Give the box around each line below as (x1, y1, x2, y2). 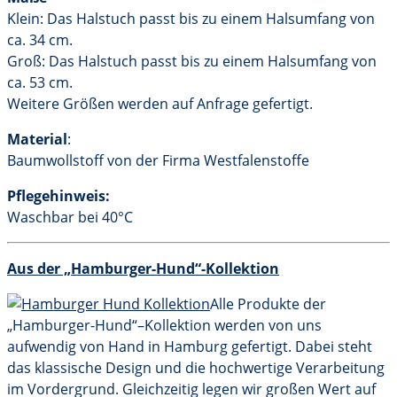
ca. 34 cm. (7, 30, 73, 50)
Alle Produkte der (210, 294, 326, 314)
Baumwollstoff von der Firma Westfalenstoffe (7, 151, 309, 170)
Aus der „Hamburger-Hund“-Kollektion (7, 259, 279, 278)
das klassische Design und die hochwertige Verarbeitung (7, 358, 385, 378)
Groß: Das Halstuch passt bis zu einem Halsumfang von (7, 51, 377, 71)
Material (7, 129, 67, 149)
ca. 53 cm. (7, 73, 73, 92)
